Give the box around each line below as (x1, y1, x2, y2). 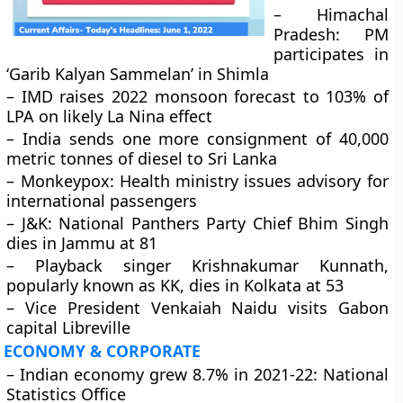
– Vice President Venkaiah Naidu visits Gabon (6, 297, 389, 318)
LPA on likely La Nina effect (6, 105, 213, 127)
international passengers (6, 190, 198, 211)
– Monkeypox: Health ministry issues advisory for (6, 170, 389, 192)
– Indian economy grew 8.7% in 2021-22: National (6, 363, 389, 385)
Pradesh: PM (273, 23, 389, 45)
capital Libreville (6, 317, 131, 338)
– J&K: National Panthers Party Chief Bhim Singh (6, 212, 389, 234)
